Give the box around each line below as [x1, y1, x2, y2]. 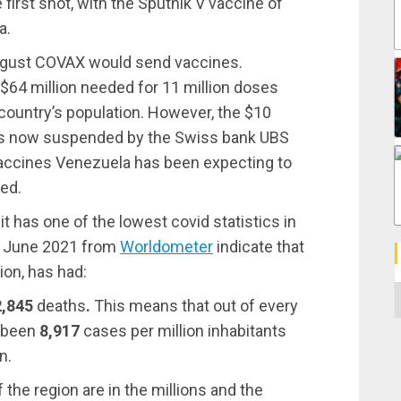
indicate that [213, 236, 304, 256]
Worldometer [120, 236, 213, 256]
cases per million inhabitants [80, 320, 286, 340]
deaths [37, 295, 86, 315]
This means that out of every [94, 295, 298, 315]
